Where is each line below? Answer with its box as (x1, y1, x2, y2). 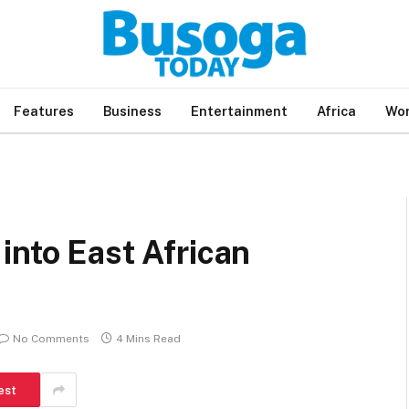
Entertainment (191, 102, 288, 119)
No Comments (13, 332, 89, 346)
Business (103, 102, 162, 119)
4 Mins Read (116, 332, 181, 346)
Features (14, 102, 74, 119)
